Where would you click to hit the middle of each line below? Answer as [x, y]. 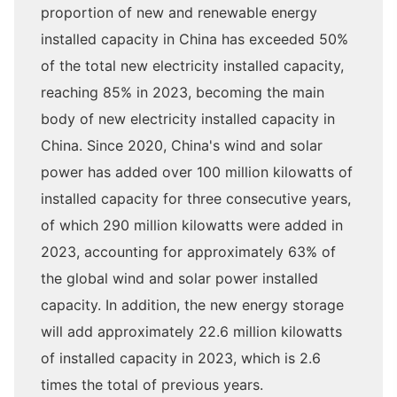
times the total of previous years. [152, 385]
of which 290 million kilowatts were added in [192, 226]
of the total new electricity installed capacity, [192, 66]
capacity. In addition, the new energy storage [192, 305]
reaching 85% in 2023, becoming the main [183, 93]
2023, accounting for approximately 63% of [188, 252]
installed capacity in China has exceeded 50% [195, 39]
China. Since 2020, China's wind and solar [182, 146]
